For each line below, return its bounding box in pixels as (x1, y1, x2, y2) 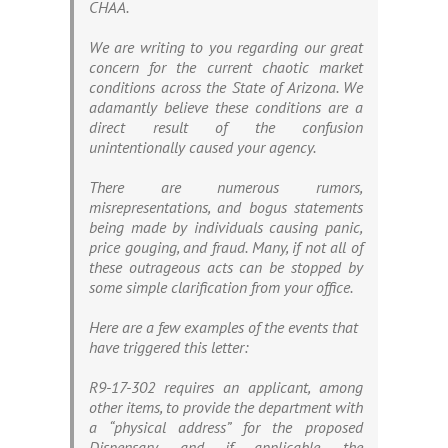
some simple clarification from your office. (89, 277, 353, 298)
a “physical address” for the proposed (89, 417, 363, 438)
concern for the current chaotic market (89, 57, 363, 78)
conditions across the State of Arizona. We (89, 77, 363, 98)
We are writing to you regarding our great (89, 37, 363, 58)
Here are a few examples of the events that (89, 317, 358, 338)
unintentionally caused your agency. (89, 137, 316, 158)
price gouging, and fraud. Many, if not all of (89, 237, 363, 258)
